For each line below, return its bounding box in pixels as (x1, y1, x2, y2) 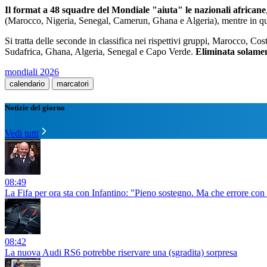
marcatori (57, 79, 89, 89)
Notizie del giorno (5, 103, 65, 113)
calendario (10, 79, 45, 89)
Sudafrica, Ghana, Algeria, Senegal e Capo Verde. (5, 46, 195, 57)
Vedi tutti (5, 128, 39, 139)
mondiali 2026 (5, 67, 59, 77)
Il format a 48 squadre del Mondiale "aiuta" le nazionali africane (5, 5, 266, 15)
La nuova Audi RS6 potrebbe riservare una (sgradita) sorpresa (5, 247, 237, 258)
